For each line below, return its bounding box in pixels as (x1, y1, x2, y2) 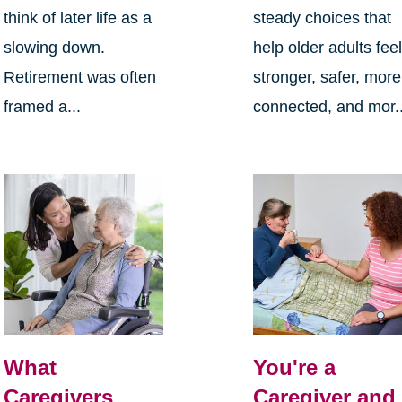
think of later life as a (3, 9, 152, 28)
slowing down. (3, 39, 105, 57)
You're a (253, 355, 336, 380)
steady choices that (253, 9, 392, 28)
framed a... (3, 98, 81, 117)
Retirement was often (3, 68, 156, 87)
